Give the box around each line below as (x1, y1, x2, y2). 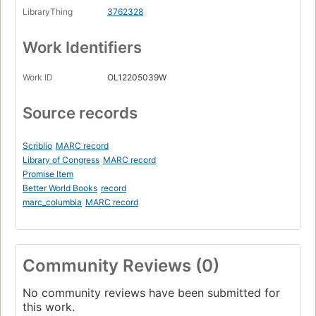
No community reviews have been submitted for (23, 286, 280, 300)
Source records (23, 104, 138, 123)
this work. (23, 300, 75, 315)
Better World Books (23, 183, 97, 194)
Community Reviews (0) (23, 255, 219, 276)
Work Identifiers (23, 38, 142, 57)
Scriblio (23, 140, 52, 152)
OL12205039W (107, 72, 166, 83)
